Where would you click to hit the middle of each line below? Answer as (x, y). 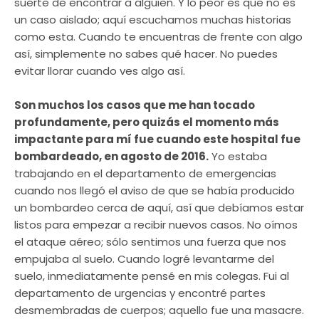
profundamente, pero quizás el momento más (147, 122)
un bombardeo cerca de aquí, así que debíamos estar (159, 207)
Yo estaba (238, 156)
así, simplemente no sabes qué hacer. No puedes (146, 53)
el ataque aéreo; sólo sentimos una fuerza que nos (150, 241)
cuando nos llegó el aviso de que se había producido (155, 190)
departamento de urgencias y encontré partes (140, 293)
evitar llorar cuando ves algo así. (100, 70)
